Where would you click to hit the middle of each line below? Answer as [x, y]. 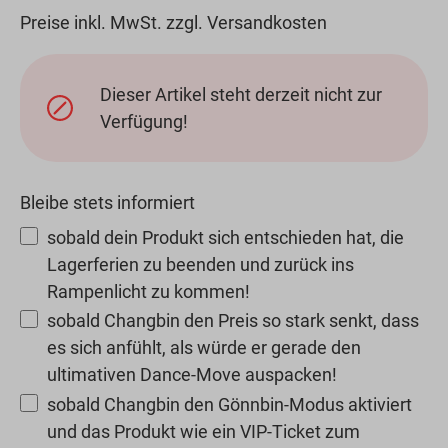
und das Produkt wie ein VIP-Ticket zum [203, 431]
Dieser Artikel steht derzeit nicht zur [241, 95]
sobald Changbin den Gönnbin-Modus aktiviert [229, 404]
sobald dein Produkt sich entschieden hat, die [225, 238]
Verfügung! [144, 122]
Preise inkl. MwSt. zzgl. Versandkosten [173, 23]
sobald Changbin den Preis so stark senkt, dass [233, 321]
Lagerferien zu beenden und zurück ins [200, 265]
